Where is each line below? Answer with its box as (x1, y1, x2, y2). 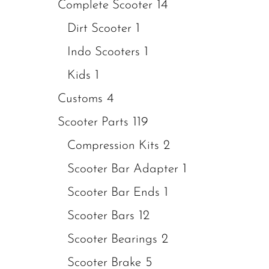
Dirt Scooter (67, 22, 131, 35)
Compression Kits (67, 139, 159, 152)
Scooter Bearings (67, 233, 157, 246)
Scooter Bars (67, 210, 134, 222)
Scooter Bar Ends (67, 186, 160, 199)
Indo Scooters (67, 46, 140, 58)
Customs (58, 92, 103, 105)
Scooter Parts (58, 116, 128, 128)
